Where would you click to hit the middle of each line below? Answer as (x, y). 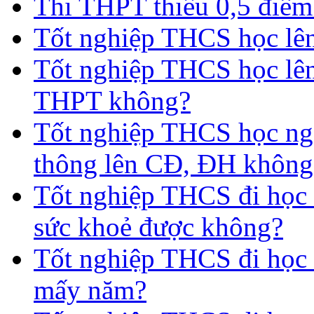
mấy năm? (90, 289)
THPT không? (112, 100)
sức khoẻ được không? (158, 226)
